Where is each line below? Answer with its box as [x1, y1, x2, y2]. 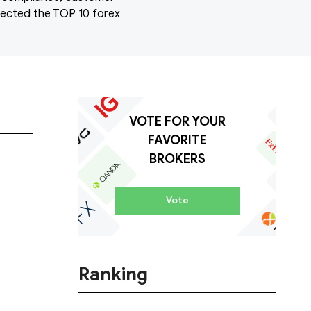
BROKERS [149, 151, 205, 167]
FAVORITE [148, 133, 207, 148]
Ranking [78, 262, 148, 285]
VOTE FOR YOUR [129, 114, 226, 129]
